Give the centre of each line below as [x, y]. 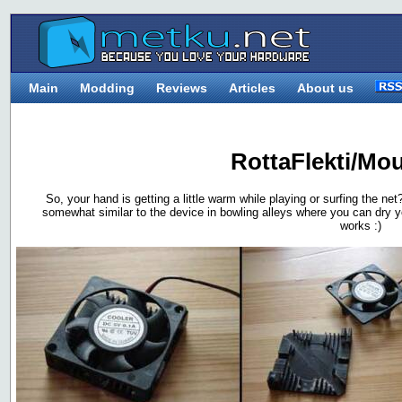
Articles [252, 88]
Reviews [182, 88]
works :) [360, 225]
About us [325, 88]
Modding [107, 88]
